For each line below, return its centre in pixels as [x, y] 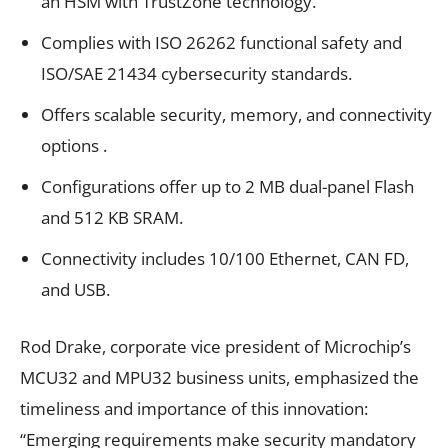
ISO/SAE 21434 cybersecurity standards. [196, 73]
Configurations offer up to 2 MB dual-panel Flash [227, 186]
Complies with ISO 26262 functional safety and [221, 42]
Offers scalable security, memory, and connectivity [236, 114]
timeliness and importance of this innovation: [194, 408]
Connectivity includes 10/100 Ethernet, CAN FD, [225, 258]
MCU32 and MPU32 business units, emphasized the [219, 377]
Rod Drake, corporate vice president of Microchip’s [215, 346]
